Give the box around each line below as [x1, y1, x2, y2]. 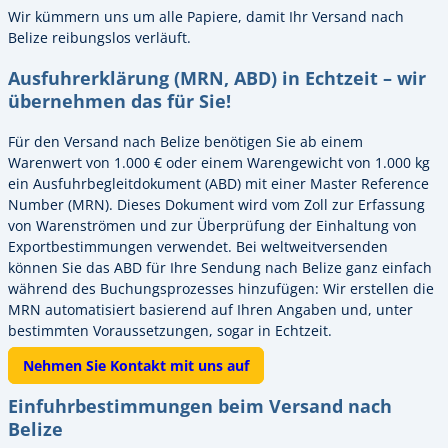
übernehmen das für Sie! [8, 88, 231, 114]
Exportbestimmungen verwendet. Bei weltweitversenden [8, 236, 388, 256]
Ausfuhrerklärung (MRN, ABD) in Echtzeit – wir [8, 65, 426, 91]
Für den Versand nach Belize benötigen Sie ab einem [8, 131, 363, 151]
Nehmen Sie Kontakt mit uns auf [23, 356, 249, 376]
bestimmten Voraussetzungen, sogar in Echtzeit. [8, 320, 332, 340]
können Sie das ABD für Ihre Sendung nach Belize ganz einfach [8, 257, 432, 277]
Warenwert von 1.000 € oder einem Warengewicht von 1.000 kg [8, 152, 430, 172]
